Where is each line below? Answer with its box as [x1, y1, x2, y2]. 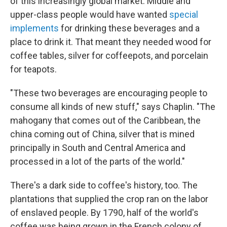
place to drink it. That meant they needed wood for [10, 36, 211, 48]
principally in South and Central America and [10, 142, 185, 154]
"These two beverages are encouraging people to [10, 88, 207, 99]
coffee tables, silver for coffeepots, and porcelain [10, 50, 208, 61]
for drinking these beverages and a [59, 23, 200, 34]
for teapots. [10, 64, 57, 75]
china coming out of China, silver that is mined [10, 129, 195, 140]
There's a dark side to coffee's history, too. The [10, 180, 198, 191]
